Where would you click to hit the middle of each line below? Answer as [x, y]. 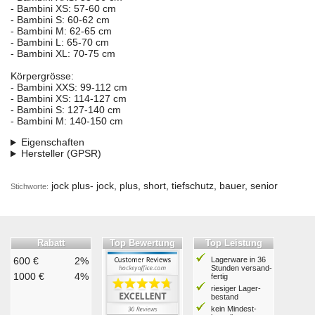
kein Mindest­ [234, 309]
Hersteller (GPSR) [61, 154]
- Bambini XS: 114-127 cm [69, 99]
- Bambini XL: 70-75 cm [63, 54]
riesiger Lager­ [236, 289]
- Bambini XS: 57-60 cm [63, 9]
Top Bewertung [142, 243]
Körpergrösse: [42, 76]
